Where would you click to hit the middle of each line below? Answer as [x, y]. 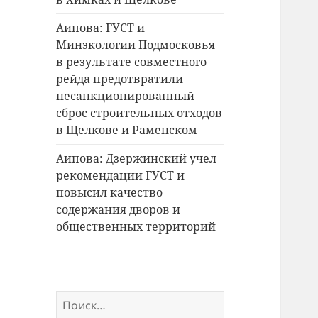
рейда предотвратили [120, 79]
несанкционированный [126, 96]
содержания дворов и [119, 210]
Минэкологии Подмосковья [136, 45]
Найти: [76, 299]
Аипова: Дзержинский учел [137, 159]
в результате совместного [132, 62]
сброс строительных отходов [139, 113]
